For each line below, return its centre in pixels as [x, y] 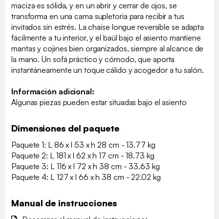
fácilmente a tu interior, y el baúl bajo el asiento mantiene [106, 37]
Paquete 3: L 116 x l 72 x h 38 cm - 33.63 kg [86, 166]
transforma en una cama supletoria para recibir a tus [98, 16]
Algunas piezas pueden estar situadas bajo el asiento [99, 102]
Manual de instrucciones [64, 203]
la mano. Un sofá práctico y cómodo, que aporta [93, 59]
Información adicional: [53, 91]
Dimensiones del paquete [65, 128]
